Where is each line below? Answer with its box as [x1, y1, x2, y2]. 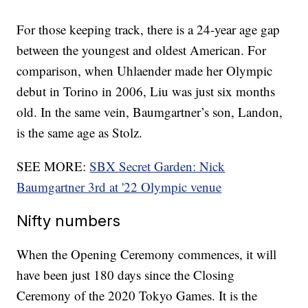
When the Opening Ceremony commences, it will [16, 245, 277, 263]
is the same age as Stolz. [16, 124, 143, 142]
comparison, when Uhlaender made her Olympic [16, 62, 273, 80]
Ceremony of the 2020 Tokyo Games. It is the [16, 287, 258, 305]
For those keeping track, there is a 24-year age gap [16, 21, 280, 38]
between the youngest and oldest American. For [16, 41, 267, 59]
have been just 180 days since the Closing [16, 266, 235, 284]
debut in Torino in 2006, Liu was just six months [16, 82, 276, 100]
